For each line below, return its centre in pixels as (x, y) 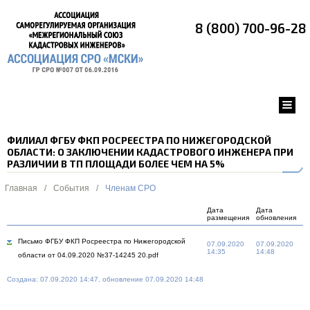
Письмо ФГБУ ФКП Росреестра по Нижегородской (102, 241)
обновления (276, 218)
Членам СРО (130, 188)
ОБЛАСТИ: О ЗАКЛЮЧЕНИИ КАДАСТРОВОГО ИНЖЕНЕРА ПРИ (150, 152)
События (71, 188)
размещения (228, 218)
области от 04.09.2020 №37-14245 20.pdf (88, 255)
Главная (21, 188)
